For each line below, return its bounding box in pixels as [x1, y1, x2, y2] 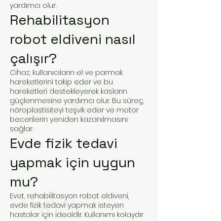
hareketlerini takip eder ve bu [10, 76, 113, 87]
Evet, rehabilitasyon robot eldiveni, [10, 190, 129, 201]
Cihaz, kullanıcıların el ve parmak [10, 67, 123, 77]
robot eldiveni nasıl [10, 30, 136, 48]
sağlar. [10, 123, 33, 134]
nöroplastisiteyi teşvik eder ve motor [10, 105, 139, 115]
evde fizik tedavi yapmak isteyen [10, 200, 124, 210]
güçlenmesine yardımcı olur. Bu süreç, [10, 95, 144, 106]
